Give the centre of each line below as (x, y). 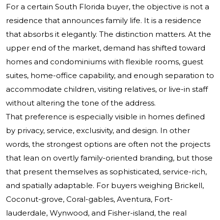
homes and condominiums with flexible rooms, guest (105, 62)
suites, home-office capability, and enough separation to (110, 76)
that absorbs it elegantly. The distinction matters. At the (109, 34)
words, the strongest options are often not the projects (108, 144)
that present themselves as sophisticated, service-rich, (106, 172)
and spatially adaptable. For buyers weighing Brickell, (105, 186)
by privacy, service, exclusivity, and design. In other (98, 131)
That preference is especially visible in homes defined (105, 117)
